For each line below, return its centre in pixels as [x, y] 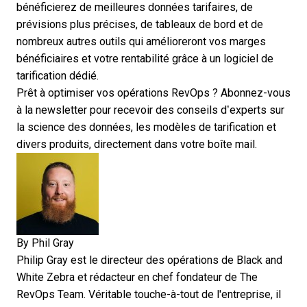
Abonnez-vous [256, 93]
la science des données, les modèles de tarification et [146, 127]
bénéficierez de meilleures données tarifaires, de [135, 8]
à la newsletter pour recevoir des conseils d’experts [142, 110]
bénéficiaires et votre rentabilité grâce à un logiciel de [145, 59]
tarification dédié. [58, 76]
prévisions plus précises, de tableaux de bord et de [140, 25]
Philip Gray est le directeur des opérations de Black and [149, 260]
